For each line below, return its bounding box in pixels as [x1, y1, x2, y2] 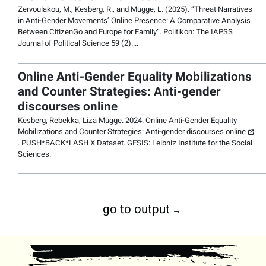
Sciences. [18, 148, 51, 160]
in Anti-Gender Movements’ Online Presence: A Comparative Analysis [18, 15, 251, 27]
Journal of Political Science [18, 37, 109, 50]
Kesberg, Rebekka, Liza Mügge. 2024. [18, 114, 145, 126]
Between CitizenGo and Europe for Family [18, 26, 157, 39]
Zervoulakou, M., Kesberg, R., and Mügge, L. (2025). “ [18, 4, 194, 16]
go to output [102, 200, 170, 219]
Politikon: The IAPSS [163, 26, 233, 39]
